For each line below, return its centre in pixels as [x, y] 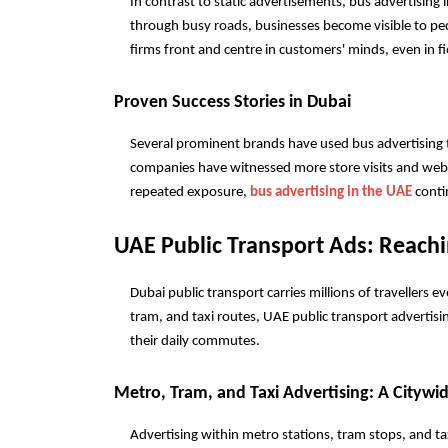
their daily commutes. [195, 341]
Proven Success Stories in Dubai [232, 102]
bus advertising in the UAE [331, 192]
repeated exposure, [190, 192]
